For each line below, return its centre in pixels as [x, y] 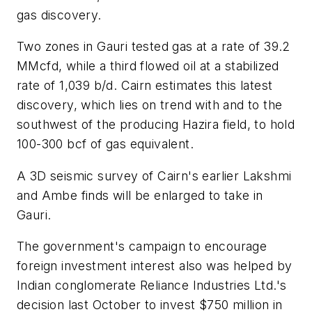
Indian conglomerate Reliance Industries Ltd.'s [152, 286]
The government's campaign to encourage [142, 247]
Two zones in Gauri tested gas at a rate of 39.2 [154, 47]
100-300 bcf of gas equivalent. [105, 144]
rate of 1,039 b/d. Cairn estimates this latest [145, 86]
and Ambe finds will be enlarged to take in [140, 195]
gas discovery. [59, 15]
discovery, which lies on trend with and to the [150, 105]
